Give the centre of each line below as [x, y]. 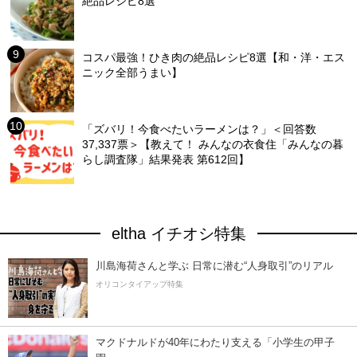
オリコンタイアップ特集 [139, 284]
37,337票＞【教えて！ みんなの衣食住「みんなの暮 [213, 145]
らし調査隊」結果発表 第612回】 [166, 160]
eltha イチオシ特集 [178, 234]
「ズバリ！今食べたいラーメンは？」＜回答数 [200, 129]
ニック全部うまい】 [133, 73]
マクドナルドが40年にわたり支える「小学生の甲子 [215, 343]
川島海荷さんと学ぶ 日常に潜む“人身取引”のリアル [214, 266]
